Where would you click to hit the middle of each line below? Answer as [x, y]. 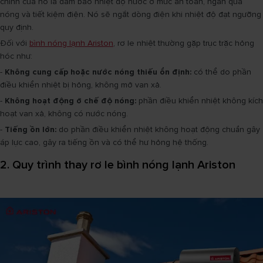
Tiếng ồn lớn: [31, 129]
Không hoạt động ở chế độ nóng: [70, 101]
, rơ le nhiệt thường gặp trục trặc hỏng [184, 43]
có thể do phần [221, 72]
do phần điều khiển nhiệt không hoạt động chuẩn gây [158, 129]
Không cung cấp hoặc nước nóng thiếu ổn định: [98, 72]
